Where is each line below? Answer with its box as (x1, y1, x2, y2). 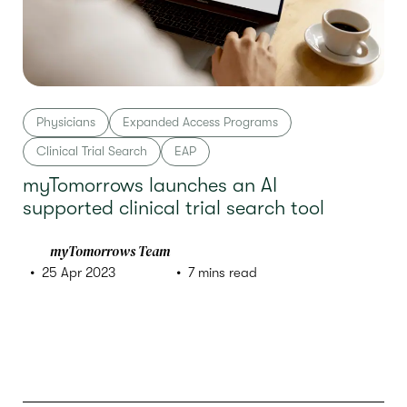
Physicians (36, 114, 95, 129)
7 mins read (188, 264, 258, 281)
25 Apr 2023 (42, 264, 115, 281)
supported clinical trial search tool (23, 196, 324, 219)
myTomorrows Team (50, 242, 170, 261)
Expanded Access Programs (123, 114, 278, 129)
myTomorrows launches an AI (23, 174, 277, 196)
